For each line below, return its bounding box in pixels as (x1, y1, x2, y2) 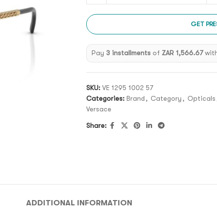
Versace (86, 105, 111, 113)
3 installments (106, 49, 151, 57)
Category (150, 94, 182, 102)
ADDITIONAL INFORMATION (26, 198, 132, 207)
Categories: (86, 94, 124, 102)
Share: (86, 122, 107, 130)
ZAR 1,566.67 (162, 49, 203, 57)
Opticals (187, 94, 216, 102)
